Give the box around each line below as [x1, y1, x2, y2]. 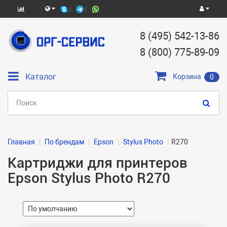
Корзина [171, 72, 203, 81]
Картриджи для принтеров [8, 155, 187, 171]
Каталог [25, 71, 56, 82]
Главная [8, 138, 35, 146]
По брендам [45, 138, 84, 146]
